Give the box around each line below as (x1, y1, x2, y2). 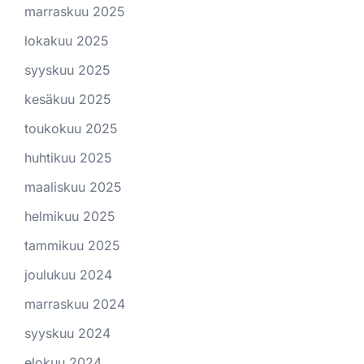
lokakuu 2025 (24, 32, 109, 49)
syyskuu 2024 (24, 324, 110, 341)
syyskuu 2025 (24, 61, 110, 78)
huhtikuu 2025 (24, 149, 112, 166)
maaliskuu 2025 (24, 178, 122, 195)
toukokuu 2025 (24, 119, 118, 136)
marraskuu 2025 (24, 2, 125, 19)
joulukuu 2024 (24, 266, 112, 283)
